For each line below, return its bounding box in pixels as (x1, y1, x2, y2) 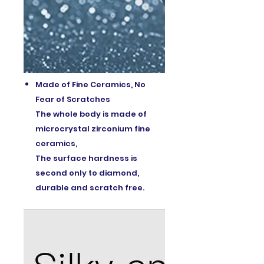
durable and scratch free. (35, 181, 144, 193)
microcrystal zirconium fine (35, 123, 150, 134)
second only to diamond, (35, 167, 139, 179)
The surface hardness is (35, 152, 137, 164)
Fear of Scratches (35, 93, 110, 105)
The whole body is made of (35, 108, 147, 120)
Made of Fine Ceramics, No (35, 78, 146, 90)
